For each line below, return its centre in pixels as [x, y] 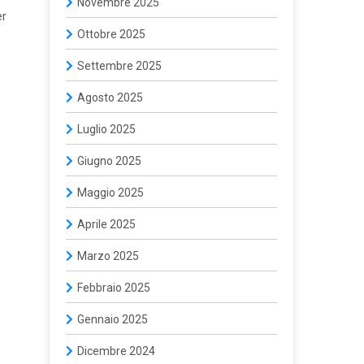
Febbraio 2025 [114, 288]
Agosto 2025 [110, 97]
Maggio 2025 [110, 193]
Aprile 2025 [106, 224]
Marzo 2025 [108, 256]
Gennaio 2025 [113, 319]
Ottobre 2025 [111, 34]
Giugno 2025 [109, 161]
